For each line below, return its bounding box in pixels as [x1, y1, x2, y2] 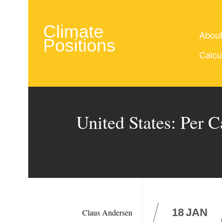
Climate [43, 21, 104, 42]
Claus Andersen [82, 207, 132, 218]
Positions [43, 35, 115, 55]
